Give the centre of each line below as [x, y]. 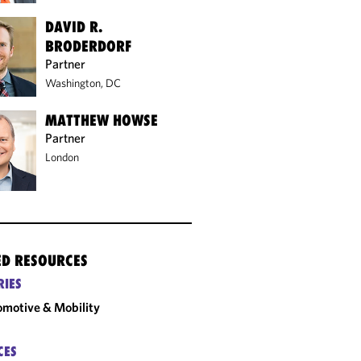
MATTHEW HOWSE [102, 120]
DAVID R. [74, 26]
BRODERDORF [89, 46]
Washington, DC [83, 83]
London [62, 158]
